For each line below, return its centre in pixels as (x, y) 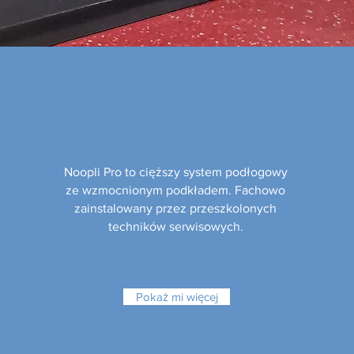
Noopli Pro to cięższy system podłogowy (175, 172)
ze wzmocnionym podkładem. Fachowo (176, 190)
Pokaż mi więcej (177, 297)
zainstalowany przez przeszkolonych (176, 208)
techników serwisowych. (175, 226)
